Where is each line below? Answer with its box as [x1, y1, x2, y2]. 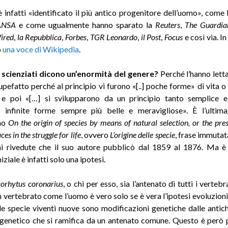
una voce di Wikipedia [2, 44, 79, 54]
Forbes [65, 32, 87, 42]
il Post [140, 32, 161, 42]
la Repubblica [17, 32, 62, 42]
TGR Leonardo [90, 32, 138, 42]
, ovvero [80, 129, 110, 139]
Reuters [155, 19, 180, 30]
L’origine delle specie [110, 129, 175, 139]
